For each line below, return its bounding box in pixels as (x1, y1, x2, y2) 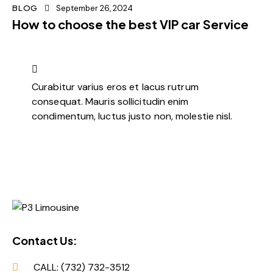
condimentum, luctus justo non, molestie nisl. (32, 109, 233, 122)
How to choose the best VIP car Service (12, 16, 249, 32)
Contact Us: (12, 233, 77, 247)
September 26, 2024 (56, 2, 133, 13)
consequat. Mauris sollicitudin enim (32, 94, 189, 108)
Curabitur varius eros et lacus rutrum (32, 80, 199, 93)
